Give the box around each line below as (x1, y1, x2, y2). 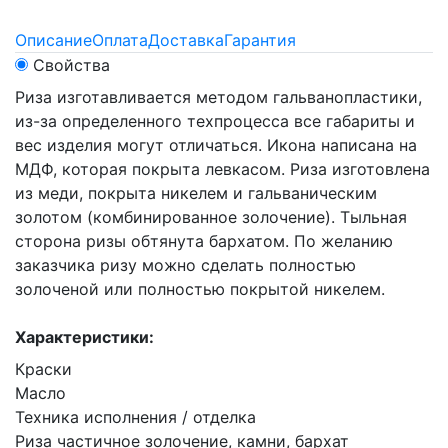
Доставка (148, 30, 224, 50)
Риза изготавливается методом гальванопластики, (15, 87, 422, 107)
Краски (15, 359, 72, 379)
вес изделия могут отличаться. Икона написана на (15, 135, 417, 155)
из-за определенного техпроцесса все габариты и (15, 111, 415, 131)
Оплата (92, 30, 148, 50)
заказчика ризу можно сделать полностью (15, 255, 356, 275)
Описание (15, 30, 92, 50)
